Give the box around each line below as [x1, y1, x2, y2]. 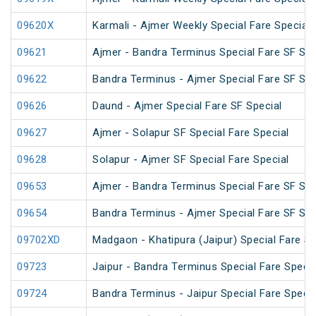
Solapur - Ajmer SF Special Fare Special [92, 153, 289, 166]
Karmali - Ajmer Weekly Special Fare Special [92, 19, 310, 32]
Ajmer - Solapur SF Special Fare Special [92, 126, 289, 140]
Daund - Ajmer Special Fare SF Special [92, 99, 282, 113]
